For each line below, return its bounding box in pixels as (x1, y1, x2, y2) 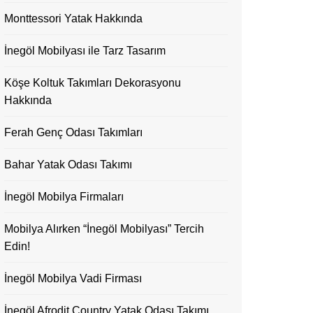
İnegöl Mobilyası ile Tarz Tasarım (4, 45, 166, 57)
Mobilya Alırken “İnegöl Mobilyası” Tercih (4, 223, 204, 235)
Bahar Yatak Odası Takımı (4, 159, 132, 170)
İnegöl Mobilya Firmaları (4, 191, 124, 203)
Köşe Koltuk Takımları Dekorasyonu (4, 77, 181, 89)
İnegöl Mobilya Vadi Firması (4, 272, 142, 284)
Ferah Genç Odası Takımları (4, 126, 143, 138)
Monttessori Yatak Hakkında (4, 13, 143, 24)
